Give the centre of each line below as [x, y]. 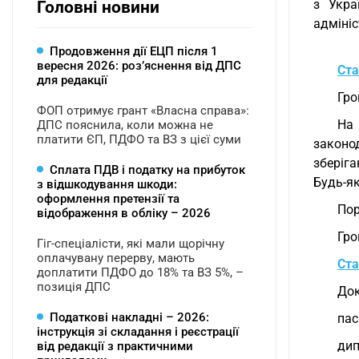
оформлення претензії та [108, 199]
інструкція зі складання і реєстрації [138, 332]
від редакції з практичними [115, 346]
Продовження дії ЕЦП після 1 [134, 51]
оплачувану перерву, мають [116, 258]
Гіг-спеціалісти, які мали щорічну [131, 244]
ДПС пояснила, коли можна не [125, 125]
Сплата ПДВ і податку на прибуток [147, 170]
